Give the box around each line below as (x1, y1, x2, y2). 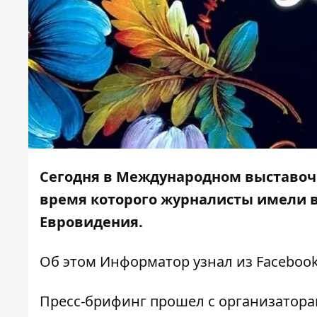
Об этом (40, 252, 100, 271)
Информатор (100, 252, 190, 271)
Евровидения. (40, 212, 143, 231)
